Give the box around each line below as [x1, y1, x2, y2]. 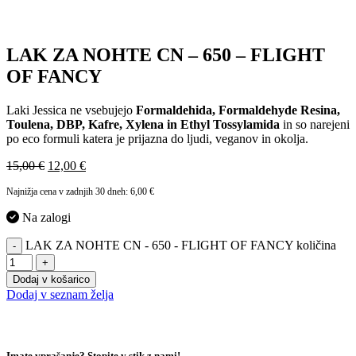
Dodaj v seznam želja [6, 287, 114, 301]
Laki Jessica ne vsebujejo [6, 103, 136, 117]
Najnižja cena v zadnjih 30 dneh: [6, 185, 130, 197]
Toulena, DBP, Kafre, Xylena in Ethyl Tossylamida [6, 117, 280, 131]
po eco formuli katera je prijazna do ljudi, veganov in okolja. [6, 131, 308, 145]
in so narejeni [280, 117, 350, 131]
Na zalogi [19, 210, 71, 224]
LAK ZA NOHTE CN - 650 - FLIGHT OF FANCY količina [25, 238, 336, 252]
